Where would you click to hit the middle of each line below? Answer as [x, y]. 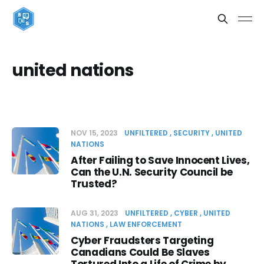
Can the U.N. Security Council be [152, 172]
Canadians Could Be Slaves [140, 252]
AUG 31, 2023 [95, 213]
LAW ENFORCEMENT [146, 224]
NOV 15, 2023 [95, 133]
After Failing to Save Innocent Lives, [160, 160]
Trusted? [94, 184]
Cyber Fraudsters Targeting [142, 240]
